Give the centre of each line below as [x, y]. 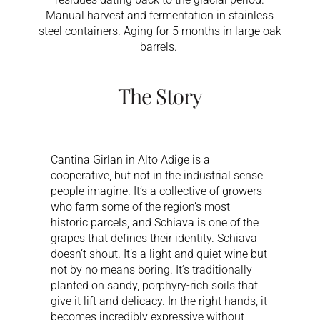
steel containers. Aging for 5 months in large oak [160, 31]
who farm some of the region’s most [141, 206]
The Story [160, 95]
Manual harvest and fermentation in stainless [160, 15]
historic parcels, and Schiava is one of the [155, 222]
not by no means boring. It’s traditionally [152, 269]
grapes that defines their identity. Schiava [154, 238]
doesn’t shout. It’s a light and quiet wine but [159, 254]
